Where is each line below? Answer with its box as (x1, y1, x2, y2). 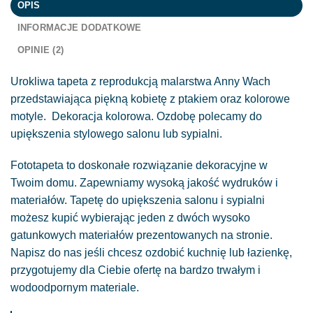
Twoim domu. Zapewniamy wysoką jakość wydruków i (10, 177, 278, 189)
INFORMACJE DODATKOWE (17, 22, 142, 33)
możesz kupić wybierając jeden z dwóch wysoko (10, 212, 250, 224)
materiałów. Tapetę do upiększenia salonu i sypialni (10, 194, 265, 207)
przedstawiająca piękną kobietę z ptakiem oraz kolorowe (10, 92, 290, 105)
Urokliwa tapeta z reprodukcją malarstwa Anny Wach (10, 75, 270, 87)
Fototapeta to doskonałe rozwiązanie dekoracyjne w (10, 159, 268, 172)
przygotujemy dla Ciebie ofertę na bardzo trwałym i (10, 264, 261, 277)
